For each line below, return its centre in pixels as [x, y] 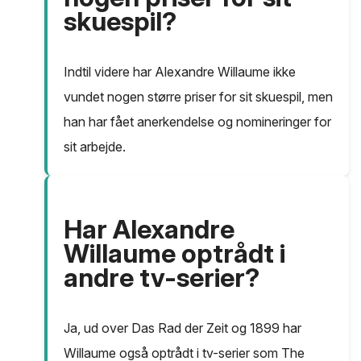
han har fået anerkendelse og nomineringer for [197, 122]
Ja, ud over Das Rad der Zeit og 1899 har [183, 328]
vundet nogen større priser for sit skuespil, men [198, 97]
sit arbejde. [95, 147]
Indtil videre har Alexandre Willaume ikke [180, 72]
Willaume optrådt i [174, 254]
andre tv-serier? [162, 278]
